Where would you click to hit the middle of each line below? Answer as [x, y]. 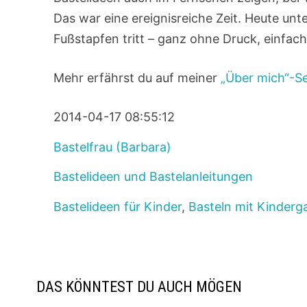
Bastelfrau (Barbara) [113, 147]
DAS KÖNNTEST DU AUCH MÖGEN [139, 286]
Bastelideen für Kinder [118, 207]
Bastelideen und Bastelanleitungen [153, 177]
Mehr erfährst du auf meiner [137, 78]
